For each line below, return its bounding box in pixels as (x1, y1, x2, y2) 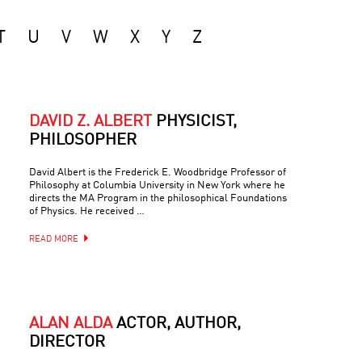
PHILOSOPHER (29, 133, 137, 149)
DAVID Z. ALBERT (29, 114, 152, 130)
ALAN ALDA (29, 316, 112, 332)
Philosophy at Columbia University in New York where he (29, 180, 285, 191)
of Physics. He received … (29, 206, 145, 217)
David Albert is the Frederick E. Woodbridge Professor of (29, 167, 286, 178)
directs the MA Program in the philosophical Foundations (29, 193, 287, 204)
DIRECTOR (29, 335, 105, 351)
